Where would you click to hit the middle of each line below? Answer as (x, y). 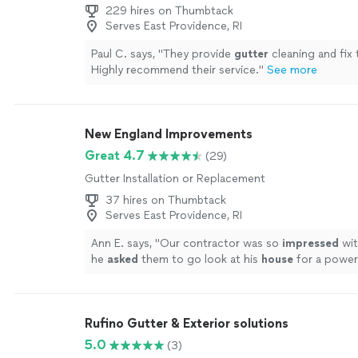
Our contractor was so (221, 243)
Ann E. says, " (125, 243)
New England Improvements (169, 134)
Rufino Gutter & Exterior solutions (187, 323)
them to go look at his (200, 259)
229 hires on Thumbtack (169, 11)
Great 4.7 (115, 155)
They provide (199, 54)
